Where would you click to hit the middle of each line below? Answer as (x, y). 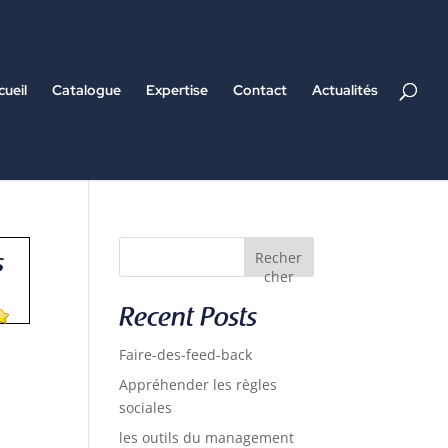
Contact (260, 90)
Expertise (177, 90)
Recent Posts (188, 320)
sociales (146, 407)
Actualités (345, 90)
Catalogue (86, 90)
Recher (279, 257)
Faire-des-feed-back (186, 354)
